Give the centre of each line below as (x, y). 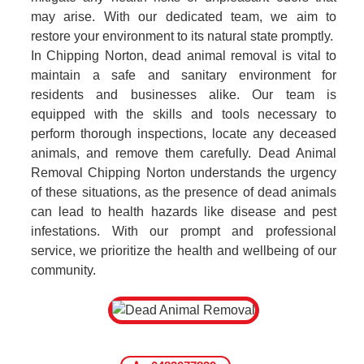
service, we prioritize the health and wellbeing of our (184, 251)
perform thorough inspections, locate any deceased (184, 134)
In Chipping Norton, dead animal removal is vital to (184, 56)
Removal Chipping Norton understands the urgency (184, 173)
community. (63, 270)
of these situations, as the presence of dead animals (184, 192)
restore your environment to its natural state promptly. (182, 36)
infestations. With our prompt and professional (184, 231)
